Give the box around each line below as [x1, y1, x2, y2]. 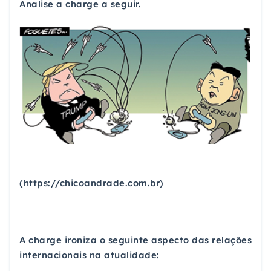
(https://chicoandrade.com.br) [19, 177, 164, 189]
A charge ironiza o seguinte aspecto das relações [19, 234, 252, 246]
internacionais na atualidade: [19, 249, 160, 261]
